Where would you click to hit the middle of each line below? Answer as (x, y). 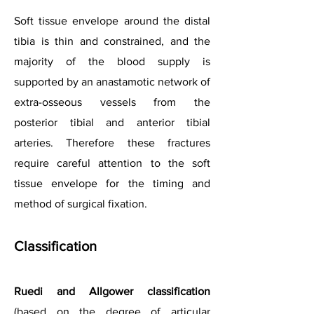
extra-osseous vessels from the (112, 102)
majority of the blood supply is (112, 61)
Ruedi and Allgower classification (112, 291)
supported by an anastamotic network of (112, 82)
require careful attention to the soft (112, 163)
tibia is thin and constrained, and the (112, 41)
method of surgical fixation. (81, 204)
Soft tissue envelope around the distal (112, 21)
